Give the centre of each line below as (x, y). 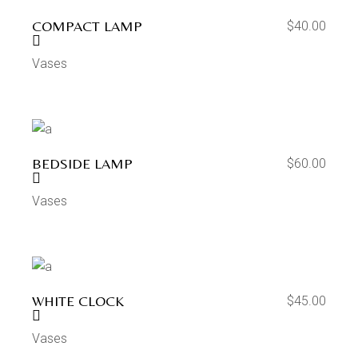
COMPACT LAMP (88, 26)
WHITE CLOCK (78, 301)
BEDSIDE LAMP (83, 163)
